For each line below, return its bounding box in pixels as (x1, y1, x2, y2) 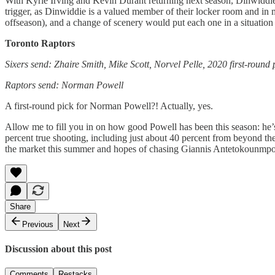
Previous (22, 219, 53, 229)
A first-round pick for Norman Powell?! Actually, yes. (5, 100, 213, 111)
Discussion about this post (5, 244, 112, 255)
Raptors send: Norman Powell (5, 79, 123, 90)
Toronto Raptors (5, 37, 75, 48)
